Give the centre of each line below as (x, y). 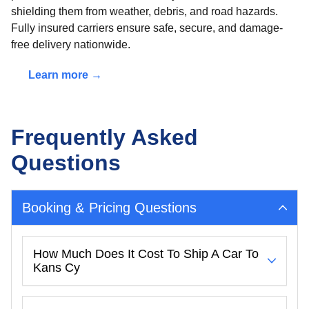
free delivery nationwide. (71, 44)
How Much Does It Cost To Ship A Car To (146, 253)
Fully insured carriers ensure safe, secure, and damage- (147, 28)
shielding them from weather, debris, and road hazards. (144, 11)
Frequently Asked (104, 137)
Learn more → (65, 74)
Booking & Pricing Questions (110, 207)
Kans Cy (57, 267)
